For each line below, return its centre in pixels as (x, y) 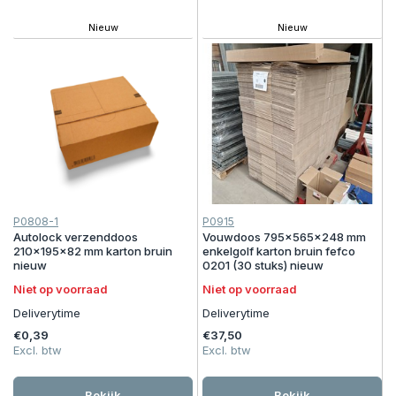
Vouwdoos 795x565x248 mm (284, 236)
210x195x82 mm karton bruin (93, 251)
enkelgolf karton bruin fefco (279, 251)
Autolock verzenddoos (76, 236)
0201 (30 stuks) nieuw (263, 265)
